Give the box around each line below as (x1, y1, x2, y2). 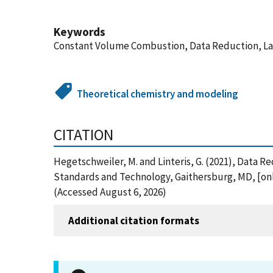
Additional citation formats (68, 213, 199, 227)
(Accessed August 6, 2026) (54, 185, 166, 199)
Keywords (54, 24, 105, 39)
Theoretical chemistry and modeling (77, 87, 239, 101)
